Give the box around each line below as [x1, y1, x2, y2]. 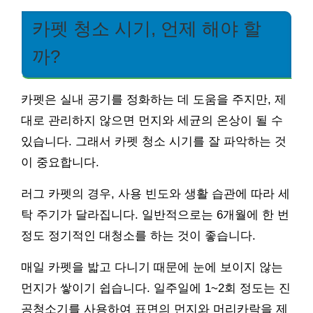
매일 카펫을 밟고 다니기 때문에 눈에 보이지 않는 [21, 261, 283, 275]
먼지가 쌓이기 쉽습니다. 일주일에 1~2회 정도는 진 [21, 282, 291, 296]
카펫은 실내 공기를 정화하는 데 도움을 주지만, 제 [21, 93, 286, 107]
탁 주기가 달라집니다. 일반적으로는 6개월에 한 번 [21, 208, 289, 222]
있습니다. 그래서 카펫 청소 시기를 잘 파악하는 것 [21, 135, 286, 149]
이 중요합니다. [21, 156, 99, 170]
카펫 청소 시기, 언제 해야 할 [32, 19, 261, 39]
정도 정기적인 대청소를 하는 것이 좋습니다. [21, 229, 256, 243]
